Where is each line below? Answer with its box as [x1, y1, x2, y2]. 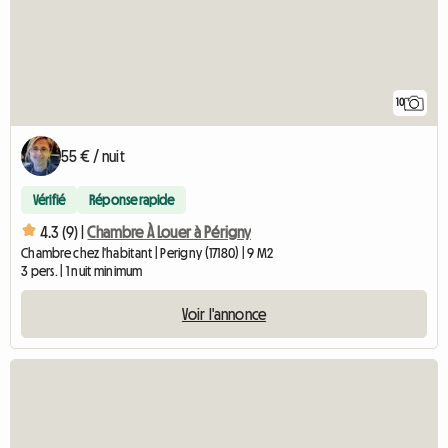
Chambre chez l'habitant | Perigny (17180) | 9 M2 [21, 246, 274, 261]
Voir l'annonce [181, 306, 267, 323]
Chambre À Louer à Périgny [87, 223, 252, 240]
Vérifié [33, 193, 66, 208]
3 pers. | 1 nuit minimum [21, 264, 143, 279]
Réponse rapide [89, 193, 175, 208]
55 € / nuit [61, 148, 125, 165]
